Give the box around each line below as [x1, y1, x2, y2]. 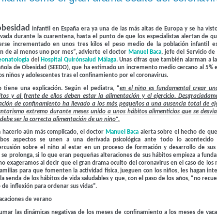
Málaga [97, 57, 116, 63]
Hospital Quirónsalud [41, 57, 96, 63]
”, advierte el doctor [73, 49, 128, 55]
